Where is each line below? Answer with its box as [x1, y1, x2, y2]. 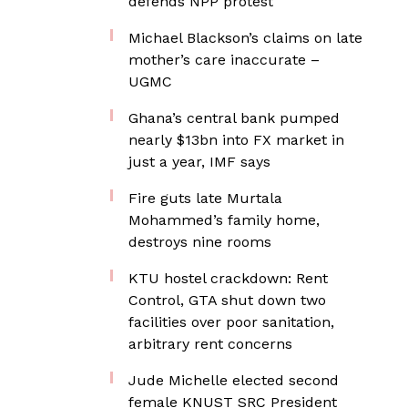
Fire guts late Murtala [128, 189, 282, 207]
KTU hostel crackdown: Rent [128, 270, 328, 287]
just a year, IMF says [128, 153, 270, 170]
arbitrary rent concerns [128, 335, 292, 352]
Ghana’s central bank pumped [128, 109, 340, 127]
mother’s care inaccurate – [128, 51, 320, 68]
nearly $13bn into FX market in [128, 131, 344, 148]
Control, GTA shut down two [128, 291, 326, 309]
